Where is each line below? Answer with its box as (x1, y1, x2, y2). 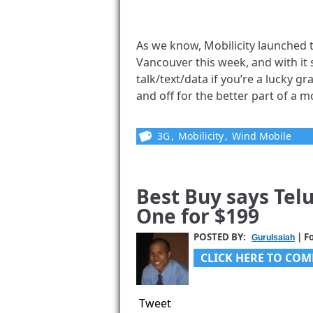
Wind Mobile (232, 129, 291, 143)
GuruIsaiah (252, 233, 295, 242)
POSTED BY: (194, 231, 248, 243)
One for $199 (136, 203, 259, 229)
